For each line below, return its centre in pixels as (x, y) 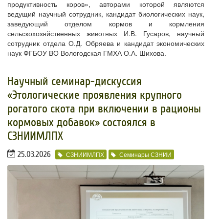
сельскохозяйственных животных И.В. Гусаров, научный (106, 33)
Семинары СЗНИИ (145, 154)
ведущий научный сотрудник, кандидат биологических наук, (106, 14)
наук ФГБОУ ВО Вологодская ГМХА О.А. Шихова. (87, 53)
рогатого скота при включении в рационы (104, 109)
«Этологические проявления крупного (95, 95)
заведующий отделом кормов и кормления (106, 24)
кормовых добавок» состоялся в (81, 123)
